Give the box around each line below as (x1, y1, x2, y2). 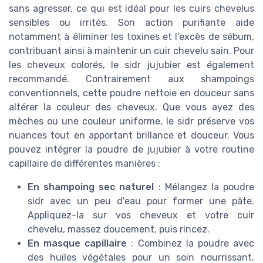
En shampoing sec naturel (28, 181, 154, 193)
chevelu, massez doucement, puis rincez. (28, 224, 210, 235)
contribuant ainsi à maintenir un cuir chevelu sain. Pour (9, 45, 254, 57)
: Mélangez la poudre (154, 181, 255, 193)
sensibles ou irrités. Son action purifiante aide (9, 17, 254, 29)
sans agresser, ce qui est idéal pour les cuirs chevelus (9, 3, 254, 15)
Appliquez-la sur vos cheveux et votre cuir (28, 210, 254, 221)
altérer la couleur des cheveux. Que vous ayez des (9, 102, 254, 113)
